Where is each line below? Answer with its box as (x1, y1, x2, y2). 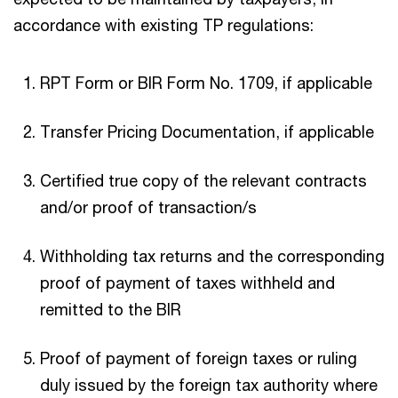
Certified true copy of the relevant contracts (40, 170, 367, 190)
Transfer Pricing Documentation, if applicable (40, 121, 374, 141)
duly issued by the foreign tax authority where (40, 374, 378, 394)
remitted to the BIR (40, 298, 181, 319)
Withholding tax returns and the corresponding (40, 245, 385, 266)
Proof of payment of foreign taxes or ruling (40, 347, 357, 368)
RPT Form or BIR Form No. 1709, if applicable (40, 72, 372, 92)
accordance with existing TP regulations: (13, 14, 314, 35)
